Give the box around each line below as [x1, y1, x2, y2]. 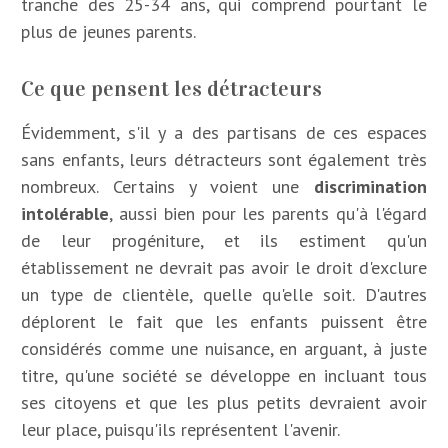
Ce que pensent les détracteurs [21, 74, 323, 102]
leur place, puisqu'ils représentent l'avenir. [21, 417, 341, 441]
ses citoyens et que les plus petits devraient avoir [21, 390, 427, 414]
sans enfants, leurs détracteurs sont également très [21, 147, 427, 171]
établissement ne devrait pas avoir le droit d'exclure [21, 255, 427, 279]
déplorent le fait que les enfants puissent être [21, 309, 427, 333]
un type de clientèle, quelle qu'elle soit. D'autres [21, 282, 427, 306]
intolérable [21, 201, 110, 225]
